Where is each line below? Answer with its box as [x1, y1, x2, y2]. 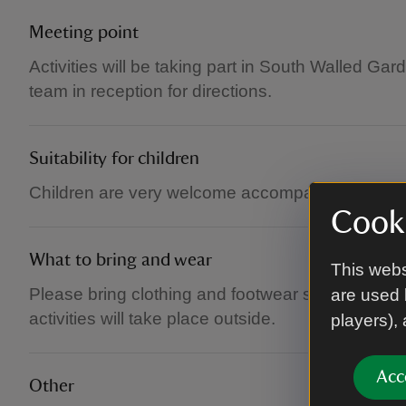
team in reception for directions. [29, 82, 272, 101]
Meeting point [29, 24, 139, 42]
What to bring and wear [29, 251, 212, 269]
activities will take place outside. [29, 309, 275, 328]
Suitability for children [29, 150, 199, 168]
